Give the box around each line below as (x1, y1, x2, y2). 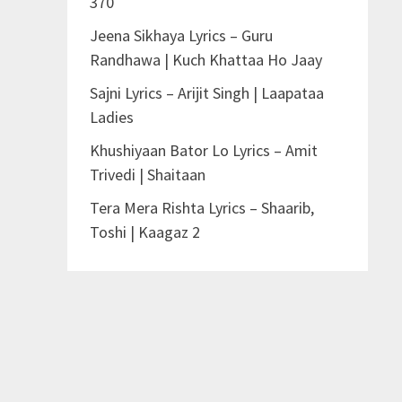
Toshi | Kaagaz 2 (89, 222, 200, 243)
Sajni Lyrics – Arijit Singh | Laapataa (89, 83, 324, 104)
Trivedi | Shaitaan (89, 164, 205, 186)
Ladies (89, 107, 134, 128)
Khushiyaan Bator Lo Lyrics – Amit (89, 140, 318, 162)
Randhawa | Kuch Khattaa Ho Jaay (89, 49, 322, 71)
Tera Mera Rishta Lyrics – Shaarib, (89, 197, 314, 219)
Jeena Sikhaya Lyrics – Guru (89, 25, 273, 47)
